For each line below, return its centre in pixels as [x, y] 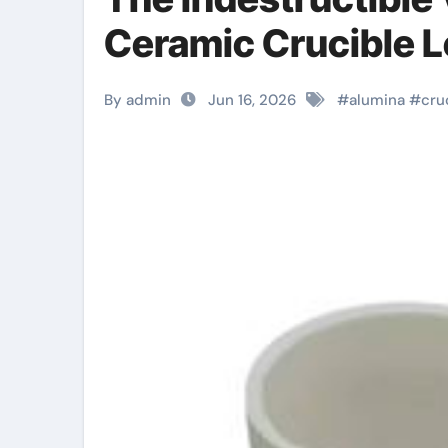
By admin [137, 100]
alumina [377, 100]
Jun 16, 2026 [252, 100]
